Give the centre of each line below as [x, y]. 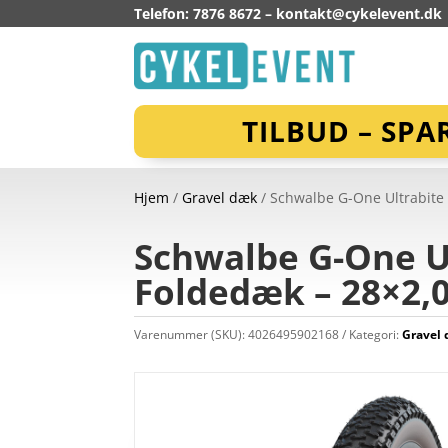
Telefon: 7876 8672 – [205, 13]
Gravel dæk [220, 198]
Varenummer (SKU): [191, 334]
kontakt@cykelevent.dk [359, 13]
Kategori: [376, 334]
